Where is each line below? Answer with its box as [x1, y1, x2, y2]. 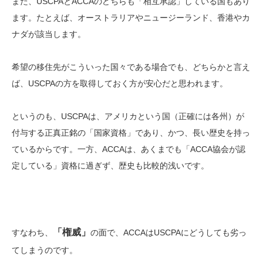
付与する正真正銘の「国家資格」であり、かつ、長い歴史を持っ [12, 127, 250, 137]
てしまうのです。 [12, 245, 77, 255]
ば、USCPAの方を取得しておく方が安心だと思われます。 [12, 78, 228, 88]
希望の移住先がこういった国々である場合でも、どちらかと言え [12, 62, 250, 72]
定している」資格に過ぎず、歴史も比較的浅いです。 [12, 160, 209, 170]
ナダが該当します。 [12, 29, 86, 39]
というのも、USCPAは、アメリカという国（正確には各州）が [12, 111, 244, 121]
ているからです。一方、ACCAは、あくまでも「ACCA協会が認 [12, 144, 245, 154]
